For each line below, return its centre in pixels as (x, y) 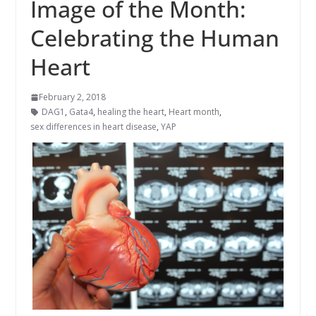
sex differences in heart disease (93, 127)
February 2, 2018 (72, 97)
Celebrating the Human (154, 38)
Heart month (194, 112)
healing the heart (130, 112)
